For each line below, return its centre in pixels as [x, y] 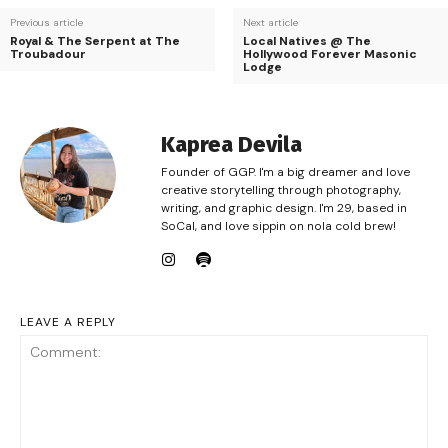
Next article [270, 23]
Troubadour [48, 54]
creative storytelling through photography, [281, 190]
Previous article [46, 23]
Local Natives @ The [306, 41]
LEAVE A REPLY [68, 322]
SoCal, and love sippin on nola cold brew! [278, 226]
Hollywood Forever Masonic [329, 54]
